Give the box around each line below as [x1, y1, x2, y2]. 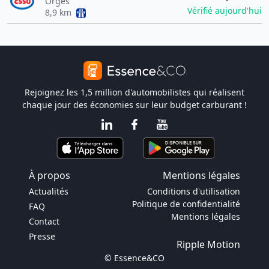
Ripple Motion [177, 238, 240, 251]
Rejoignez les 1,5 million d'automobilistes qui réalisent [25, 86, 244, 98]
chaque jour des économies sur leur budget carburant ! [22, 99, 247, 110]
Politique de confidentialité [132, 198, 240, 210]
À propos [29, 169, 70, 182]
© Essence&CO [104, 252, 165, 264]
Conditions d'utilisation [147, 186, 240, 197]
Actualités [29, 186, 68, 197]
